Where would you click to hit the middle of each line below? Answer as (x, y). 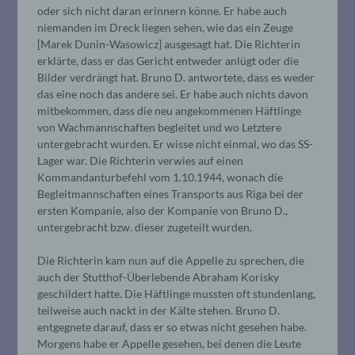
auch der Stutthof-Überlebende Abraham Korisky (158, 277)
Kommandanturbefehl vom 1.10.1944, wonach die (160, 177)
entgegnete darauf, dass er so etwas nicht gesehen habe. (172, 326)
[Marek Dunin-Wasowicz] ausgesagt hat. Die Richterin (169, 44)
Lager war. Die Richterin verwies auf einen (141, 160)
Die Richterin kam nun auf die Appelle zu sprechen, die (171, 260)
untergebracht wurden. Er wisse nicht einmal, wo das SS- (176, 143)
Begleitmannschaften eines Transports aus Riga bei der (171, 193)
